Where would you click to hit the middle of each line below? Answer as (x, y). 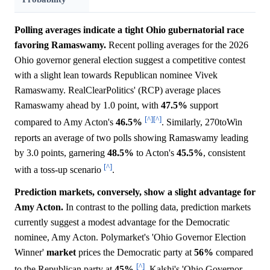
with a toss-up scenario (59, 170)
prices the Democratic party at (135, 253)
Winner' (30, 253)
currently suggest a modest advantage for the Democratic (122, 222)
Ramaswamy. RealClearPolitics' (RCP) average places (118, 90)
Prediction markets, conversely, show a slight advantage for (135, 192)
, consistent (224, 152)
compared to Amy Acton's (65, 122)
